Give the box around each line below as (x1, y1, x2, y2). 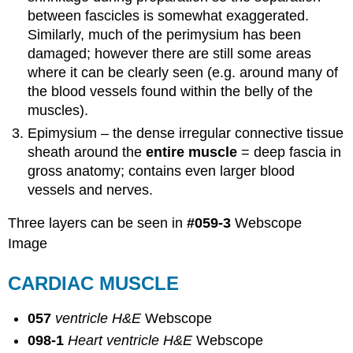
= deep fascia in (237, 143, 342, 160)
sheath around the (28, 143, 147, 160)
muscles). (28, 102, 89, 119)
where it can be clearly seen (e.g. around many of (28, 65, 339, 81)
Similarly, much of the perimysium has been (28, 27, 302, 43)
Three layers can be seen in (8, 215, 188, 232)
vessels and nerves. (28, 181, 154, 198)
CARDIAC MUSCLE (8, 273, 180, 295)
